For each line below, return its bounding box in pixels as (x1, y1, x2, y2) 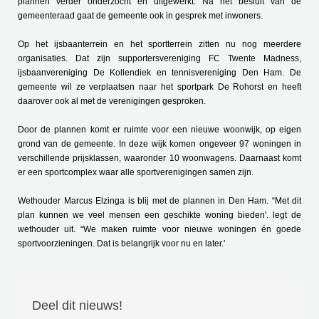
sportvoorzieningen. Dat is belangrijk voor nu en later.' (18, 239, 225, 249)
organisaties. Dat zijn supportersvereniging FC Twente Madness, (18, 53, 301, 63)
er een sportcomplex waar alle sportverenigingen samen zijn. (18, 167, 253, 177)
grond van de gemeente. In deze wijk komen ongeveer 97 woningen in (18, 139, 301, 149)
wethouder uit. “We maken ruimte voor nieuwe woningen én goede (18, 224, 301, 234)
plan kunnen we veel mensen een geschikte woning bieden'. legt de (18, 210, 301, 220)
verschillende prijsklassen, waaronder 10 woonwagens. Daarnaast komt (18, 153, 301, 163)
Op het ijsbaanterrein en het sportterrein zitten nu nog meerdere (18, 39, 301, 49)
